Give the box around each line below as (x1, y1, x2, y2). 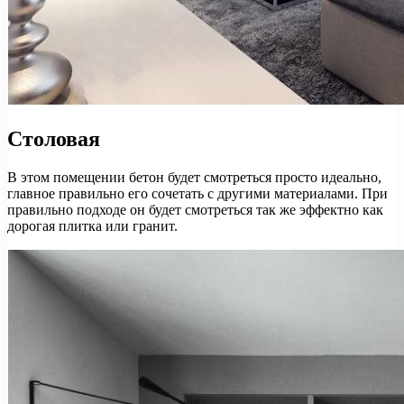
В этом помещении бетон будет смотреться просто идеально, (7, 169, 381, 185)
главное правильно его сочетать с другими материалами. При (7, 185, 388, 201)
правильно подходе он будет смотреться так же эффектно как (7, 201, 383, 217)
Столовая (7, 126, 100, 151)
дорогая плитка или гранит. (7, 217, 178, 234)
